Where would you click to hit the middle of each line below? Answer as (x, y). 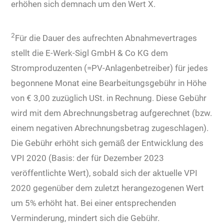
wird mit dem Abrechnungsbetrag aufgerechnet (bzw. (112, 113)
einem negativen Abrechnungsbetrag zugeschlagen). (110, 128)
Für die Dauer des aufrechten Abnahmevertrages (106, 38)
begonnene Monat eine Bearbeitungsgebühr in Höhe (109, 83)
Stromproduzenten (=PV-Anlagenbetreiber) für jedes (110, 68)
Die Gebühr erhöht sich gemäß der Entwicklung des (107, 143)
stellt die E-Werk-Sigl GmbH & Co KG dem (90, 53)
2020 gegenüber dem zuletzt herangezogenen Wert (108, 188)
